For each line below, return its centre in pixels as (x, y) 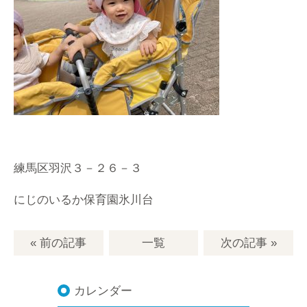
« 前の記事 (59, 243)
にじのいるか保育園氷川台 (84, 200)
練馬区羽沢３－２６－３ (78, 168)
